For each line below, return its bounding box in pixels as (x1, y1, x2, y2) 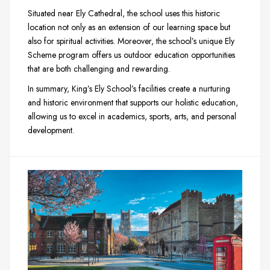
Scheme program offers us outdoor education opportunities (28, 48, 235, 61)
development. (28, 124, 74, 137)
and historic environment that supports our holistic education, (28, 96, 238, 109)
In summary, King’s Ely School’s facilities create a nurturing (28, 83, 230, 95)
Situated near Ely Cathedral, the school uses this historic (28, 7, 220, 19)
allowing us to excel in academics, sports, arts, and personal (28, 110, 236, 123)
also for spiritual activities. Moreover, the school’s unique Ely (28, 34, 234, 47)
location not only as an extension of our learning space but (28, 20, 230, 33)
